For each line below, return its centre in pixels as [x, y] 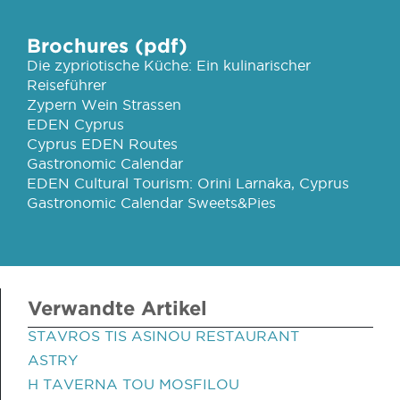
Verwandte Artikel [117, 308]
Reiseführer [67, 85]
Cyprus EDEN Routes [102, 144]
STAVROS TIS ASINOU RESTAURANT [163, 336]
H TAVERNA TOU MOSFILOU [133, 384]
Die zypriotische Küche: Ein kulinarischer [169, 65]
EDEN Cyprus [75, 124]
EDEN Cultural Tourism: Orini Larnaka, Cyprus [188, 183]
